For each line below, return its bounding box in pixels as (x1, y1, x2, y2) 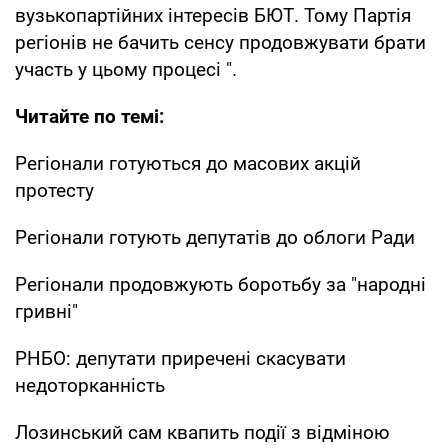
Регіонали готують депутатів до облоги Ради (15, 225, 415, 249)
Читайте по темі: (15, 104, 164, 128)
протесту (15, 178, 94, 202)
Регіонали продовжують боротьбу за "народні (15, 272, 426, 296)
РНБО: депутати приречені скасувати (15, 346, 346, 370)
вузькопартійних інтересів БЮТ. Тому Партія (15, 3, 411, 27)
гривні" (15, 299, 78, 323)
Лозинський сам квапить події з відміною (15, 420, 390, 444)
